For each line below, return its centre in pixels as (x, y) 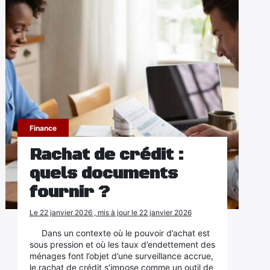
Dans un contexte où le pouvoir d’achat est (125, 233)
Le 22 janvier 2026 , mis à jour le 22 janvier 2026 (110, 212)
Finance (43, 128)
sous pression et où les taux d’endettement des (122, 244)
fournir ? (69, 192)
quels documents (103, 174)
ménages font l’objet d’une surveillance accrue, (121, 256)
